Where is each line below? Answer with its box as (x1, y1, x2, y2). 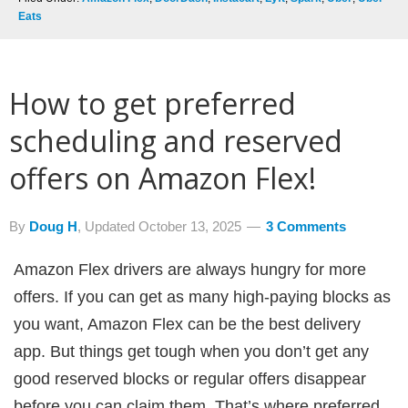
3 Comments (266, 219, 346, 234)
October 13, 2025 (138, 219, 241, 234)
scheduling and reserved (9, 121, 342, 160)
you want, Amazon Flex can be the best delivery (14, 315, 361, 333)
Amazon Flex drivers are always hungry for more (14, 260, 366, 279)
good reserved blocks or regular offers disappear (14, 370, 366, 388)
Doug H (29, 219, 77, 234)
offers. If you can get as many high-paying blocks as (14, 288, 391, 306)
